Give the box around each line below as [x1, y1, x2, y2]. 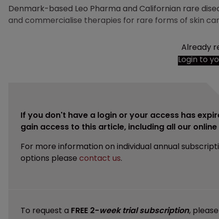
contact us [79, 152, 121, 164]
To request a [21, 204, 71, 216]
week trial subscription [99, 204, 189, 216]
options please [21, 152, 79, 164]
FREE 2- [71, 204, 99, 216]
